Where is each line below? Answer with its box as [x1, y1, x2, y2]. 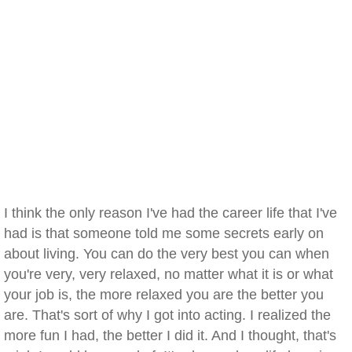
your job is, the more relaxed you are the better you [4, 287, 324, 302]
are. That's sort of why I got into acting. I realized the [4, 307, 331, 323]
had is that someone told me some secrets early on [4, 225, 324, 241]
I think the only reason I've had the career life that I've [4, 205, 337, 221]
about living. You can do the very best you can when [4, 246, 329, 262]
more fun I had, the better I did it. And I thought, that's [4, 328, 336, 343]
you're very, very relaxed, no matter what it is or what [4, 266, 333, 282]
